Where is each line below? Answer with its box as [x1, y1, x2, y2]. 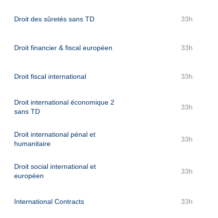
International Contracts [14, 198, 84, 205]
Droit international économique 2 [14, 98, 114, 106]
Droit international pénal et [14, 130, 95, 138]
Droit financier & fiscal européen [14, 44, 112, 52]
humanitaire [14, 140, 51, 147]
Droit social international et [14, 163, 96, 170]
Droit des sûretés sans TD [14, 15, 94, 23]
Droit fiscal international [14, 73, 86, 80]
